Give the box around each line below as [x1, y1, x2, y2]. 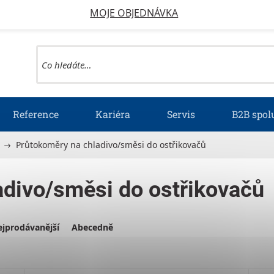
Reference [13, 107, 59, 120]
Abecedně [72, 221, 113, 233]
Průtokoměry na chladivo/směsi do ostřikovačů [16, 139, 207, 151]
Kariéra [95, 107, 131, 120]
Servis [167, 107, 196, 120]
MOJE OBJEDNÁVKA [90, 6, 179, 20]
